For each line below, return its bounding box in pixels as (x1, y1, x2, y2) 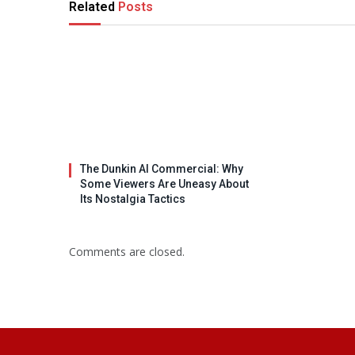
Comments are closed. (69, 244, 185, 260)
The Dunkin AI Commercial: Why (80, 162, 243, 176)
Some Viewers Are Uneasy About (80, 177, 249, 191)
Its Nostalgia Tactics (80, 193, 185, 206)
